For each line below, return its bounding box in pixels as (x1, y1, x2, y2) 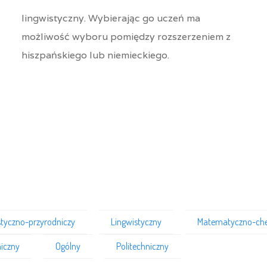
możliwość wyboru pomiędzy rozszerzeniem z (21, 30, 231, 43)
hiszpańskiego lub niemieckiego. (21, 49, 172, 61)
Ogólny (55, 240, 80, 252)
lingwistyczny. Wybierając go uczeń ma (21, 12, 200, 24)
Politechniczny (116, 240, 169, 252)
